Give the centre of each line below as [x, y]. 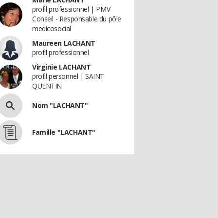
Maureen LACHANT [64, 43]
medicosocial [52, 28]
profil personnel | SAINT [68, 76]
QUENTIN [47, 86]
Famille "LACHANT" [64, 132]
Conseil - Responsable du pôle [77, 19]
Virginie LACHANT [62, 67]
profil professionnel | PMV [71, 9]
